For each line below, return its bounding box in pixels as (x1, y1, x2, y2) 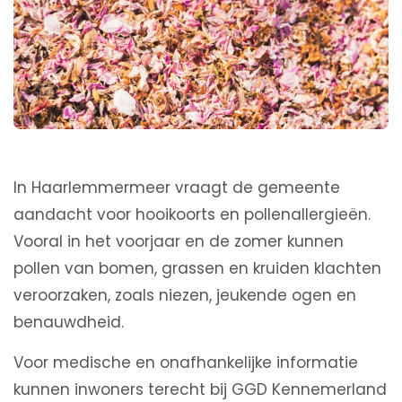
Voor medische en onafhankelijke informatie (13, 352, 358, 374)
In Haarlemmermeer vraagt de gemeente (13, 177, 340, 199)
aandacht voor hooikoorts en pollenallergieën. (13, 204, 371, 226)
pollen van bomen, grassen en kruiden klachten (13, 258, 381, 280)
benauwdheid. (13, 311, 124, 334)
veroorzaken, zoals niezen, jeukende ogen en (13, 284, 356, 307)
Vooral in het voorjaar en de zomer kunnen (13, 231, 344, 253)
